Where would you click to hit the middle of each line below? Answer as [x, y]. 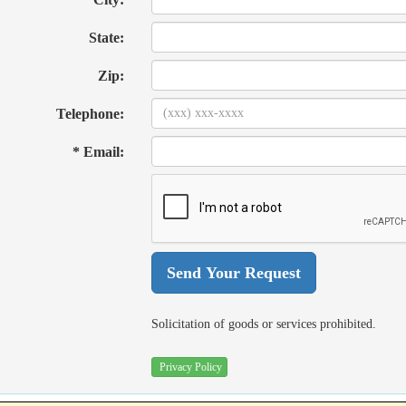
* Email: [99, 152]
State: [107, 38]
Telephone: [91, 114]
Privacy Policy [191, 367]
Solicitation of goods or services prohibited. [264, 324]
